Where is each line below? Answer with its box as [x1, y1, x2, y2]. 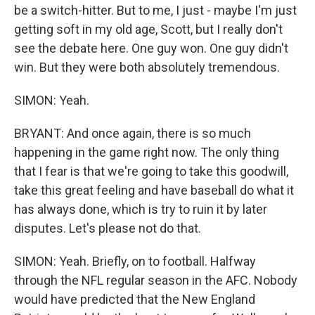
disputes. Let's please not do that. [14, 221, 201, 236]
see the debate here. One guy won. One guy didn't [14, 41, 288, 56]
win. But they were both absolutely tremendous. [14, 60, 280, 75]
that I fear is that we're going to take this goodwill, [14, 164, 288, 179]
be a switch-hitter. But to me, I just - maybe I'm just [14, 3, 297, 18]
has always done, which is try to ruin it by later [14, 202, 267, 217]
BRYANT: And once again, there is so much [14, 126, 251, 141]
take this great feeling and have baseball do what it [14, 183, 294, 198]
